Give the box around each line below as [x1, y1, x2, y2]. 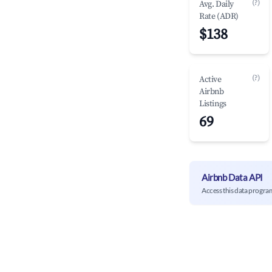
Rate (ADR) [199, 11, 239, 22]
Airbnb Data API [202, 171, 263, 183]
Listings [199, 98, 226, 109]
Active [199, 74, 222, 85]
